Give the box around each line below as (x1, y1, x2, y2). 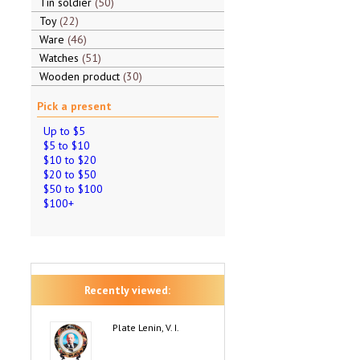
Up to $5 (43, 124, 85, 138)
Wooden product (39, 69, 123, 84)
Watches (39, 51, 82, 65)
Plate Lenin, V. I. (112, 321, 179, 333)
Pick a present (36, 99, 112, 113)
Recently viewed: (84, 283, 170, 297)
